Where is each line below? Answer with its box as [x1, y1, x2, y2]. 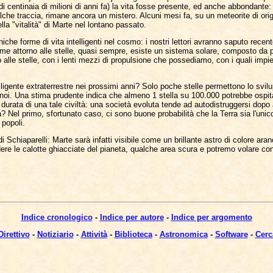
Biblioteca [114, 230, 152, 239]
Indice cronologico [21, 213, 93, 222]
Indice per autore [99, 213, 164, 222]
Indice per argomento [171, 213, 252, 222]
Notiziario [37, 230, 74, 239]
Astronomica [159, 230, 208, 239]
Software [214, 230, 248, 239]
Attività [80, 230, 107, 239]
